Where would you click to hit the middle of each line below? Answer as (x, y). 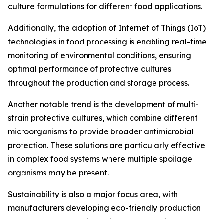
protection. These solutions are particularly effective (107, 145)
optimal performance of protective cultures (89, 69)
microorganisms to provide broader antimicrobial (101, 132)
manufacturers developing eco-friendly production (104, 208)
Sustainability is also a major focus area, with (93, 194)
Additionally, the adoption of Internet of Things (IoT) (107, 28)
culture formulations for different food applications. (105, 7)
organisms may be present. (58, 173)
